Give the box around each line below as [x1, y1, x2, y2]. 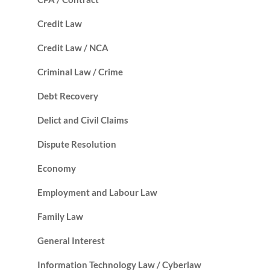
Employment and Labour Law [37, 187, 157, 198]
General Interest [37, 235, 105, 246]
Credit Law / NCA [37, 42, 108, 54]
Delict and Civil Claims [37, 115, 128, 126]
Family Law [37, 211, 83, 222]
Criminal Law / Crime [37, 66, 123, 78]
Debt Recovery [37, 90, 98, 102]
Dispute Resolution [37, 139, 116, 150]
